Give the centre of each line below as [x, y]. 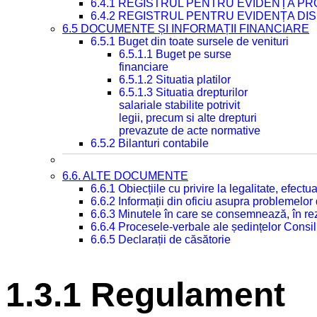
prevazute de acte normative [190, 131]
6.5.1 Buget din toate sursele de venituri [190, 41]
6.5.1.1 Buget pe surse [175, 54]
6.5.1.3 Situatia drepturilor [183, 92]
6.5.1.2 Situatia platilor [175, 80]
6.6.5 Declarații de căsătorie [161, 240]
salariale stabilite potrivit [179, 105]
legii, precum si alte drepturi [188, 118]
